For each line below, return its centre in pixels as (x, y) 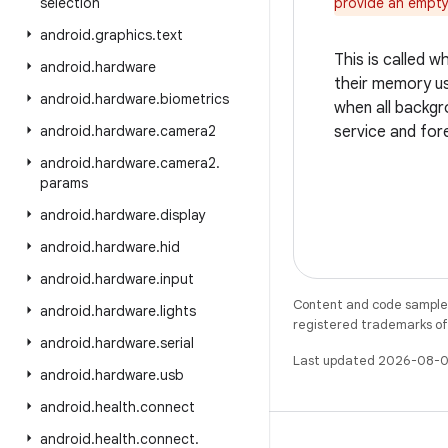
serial (177, 343)
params (64, 183)
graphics (123, 35)
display (183, 215)
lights (178, 311)
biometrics (194, 99)
